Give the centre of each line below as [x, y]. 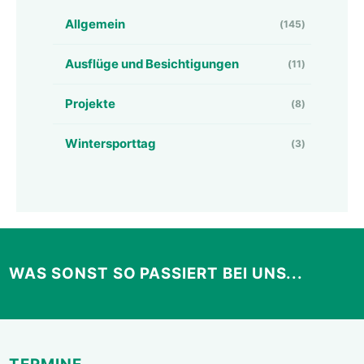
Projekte [90, 104]
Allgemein [95, 24]
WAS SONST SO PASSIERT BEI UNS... [156, 274]
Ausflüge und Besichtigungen [152, 64]
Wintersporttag [111, 144]
